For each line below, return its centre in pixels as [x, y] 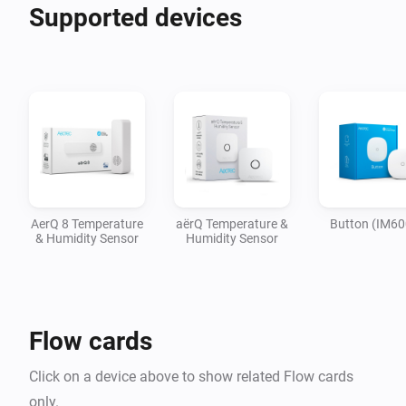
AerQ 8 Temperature [87, 223]
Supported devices [135, 17]
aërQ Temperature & [232, 223]
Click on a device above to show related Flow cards [191, 376]
